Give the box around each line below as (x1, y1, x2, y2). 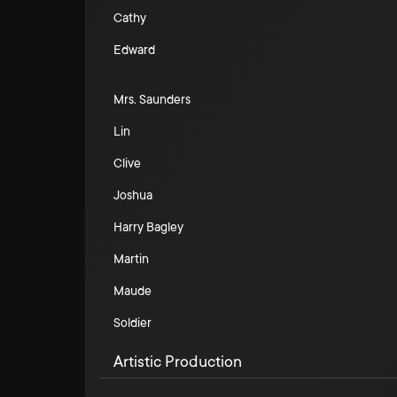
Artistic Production (113, 353, 242, 370)
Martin (113, 252, 149, 266)
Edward (113, 43, 155, 57)
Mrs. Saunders (113, 92, 191, 106)
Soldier (113, 315, 152, 330)
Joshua (113, 188, 152, 202)
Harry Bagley (113, 220, 183, 234)
